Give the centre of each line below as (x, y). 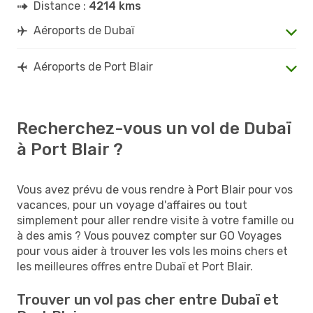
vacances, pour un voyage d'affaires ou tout (132, 205)
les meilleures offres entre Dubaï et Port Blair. (135, 266)
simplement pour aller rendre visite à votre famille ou (155, 220)
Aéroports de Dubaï (84, 30)
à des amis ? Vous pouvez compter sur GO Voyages (149, 235)
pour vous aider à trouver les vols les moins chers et (152, 251)
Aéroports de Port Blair (93, 66)
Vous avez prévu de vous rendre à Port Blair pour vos (155, 189)
